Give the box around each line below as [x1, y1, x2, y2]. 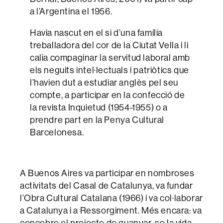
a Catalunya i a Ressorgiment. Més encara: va [20, 204, 202, 216]
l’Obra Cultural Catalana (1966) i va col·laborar [20, 192, 203, 204]
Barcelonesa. [30, 126, 84, 138]
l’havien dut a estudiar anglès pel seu [30, 76, 178, 88]
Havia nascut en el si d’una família [30, 26, 163, 38]
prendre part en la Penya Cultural [30, 113, 164, 125]
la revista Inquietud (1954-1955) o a [30, 101, 168, 113]
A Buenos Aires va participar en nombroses [20, 167, 195, 179]
